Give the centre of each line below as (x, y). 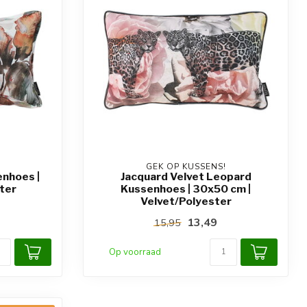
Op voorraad (135, 252)
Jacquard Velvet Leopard (186, 176)
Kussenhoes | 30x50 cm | (186, 189)
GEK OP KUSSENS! (186, 167)
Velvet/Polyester (186, 201)
